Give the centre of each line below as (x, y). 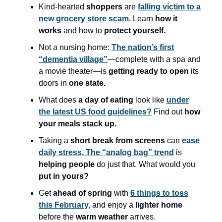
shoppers (104, 7)
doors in (54, 83)
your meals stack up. (78, 124)
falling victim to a (169, 7)
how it (166, 19)
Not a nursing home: (75, 48)
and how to (82, 31)
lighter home (158, 205)
